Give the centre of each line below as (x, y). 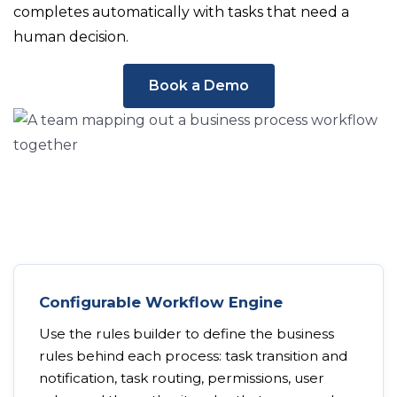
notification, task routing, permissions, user (182, 378)
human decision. (71, 37)
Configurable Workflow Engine (161, 302)
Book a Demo (198, 86)
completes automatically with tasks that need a (181, 12)
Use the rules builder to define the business (187, 334)
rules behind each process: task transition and (193, 356)
